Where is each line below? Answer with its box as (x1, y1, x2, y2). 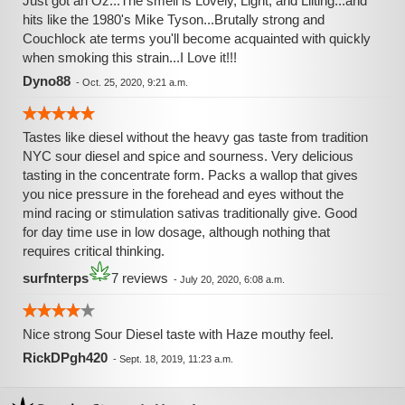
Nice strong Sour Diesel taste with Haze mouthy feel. (23, 326, 334, 342)
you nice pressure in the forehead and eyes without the (23, 186, 344, 202)
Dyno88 (23, 73, 71, 89)
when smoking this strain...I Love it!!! (23, 50, 237, 65)
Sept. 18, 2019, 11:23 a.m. (119, 353, 233, 364)
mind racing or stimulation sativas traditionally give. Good (23, 205, 357, 221)
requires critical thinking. (23, 243, 165, 259)
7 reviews (111, 270, 168, 286)
